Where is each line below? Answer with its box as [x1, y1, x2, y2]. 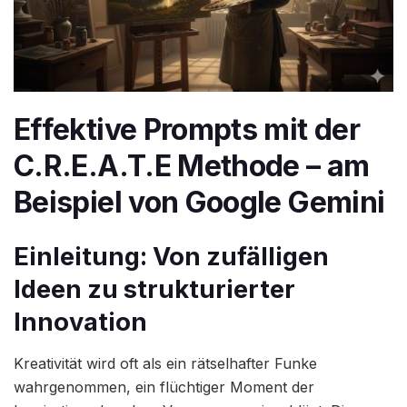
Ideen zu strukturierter [14, 274, 295, 305]
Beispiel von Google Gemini [14, 184, 385, 220]
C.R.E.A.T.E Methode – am [14, 147, 370, 184]
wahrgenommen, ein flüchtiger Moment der [14, 377, 314, 396]
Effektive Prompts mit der [14, 111, 360, 147]
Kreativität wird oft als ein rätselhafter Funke [14, 353, 317, 372]
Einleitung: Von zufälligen [14, 242, 329, 273]
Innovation [14, 307, 147, 338]
